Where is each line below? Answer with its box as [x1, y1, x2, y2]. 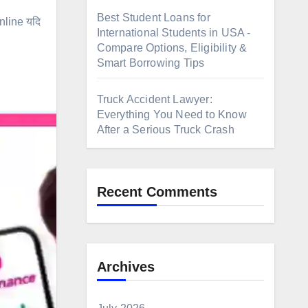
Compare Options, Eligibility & [96, 42, 247, 54]
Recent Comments [96, 184, 217, 199]
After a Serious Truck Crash [96, 124, 234, 135]
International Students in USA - [96, 27, 251, 38]
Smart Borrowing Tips [96, 57, 205, 69]
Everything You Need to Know [96, 109, 247, 120]
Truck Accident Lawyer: [96, 93, 212, 105]
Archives [96, 259, 155, 274]
